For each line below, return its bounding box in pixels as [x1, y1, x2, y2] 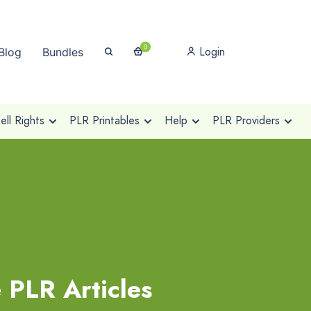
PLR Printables [69, 112, 140, 128]
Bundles [42, 45, 83, 59]
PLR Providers [212, 112, 280, 128]
